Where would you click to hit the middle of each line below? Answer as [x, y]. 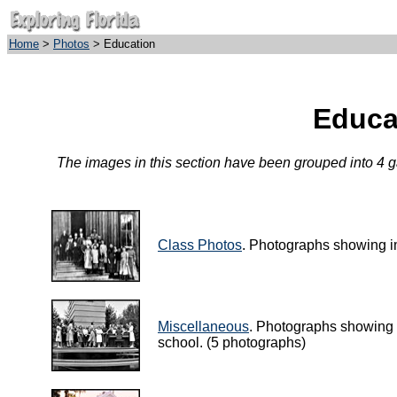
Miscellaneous [203, 326]
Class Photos [200, 245]
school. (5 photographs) [232, 342]
